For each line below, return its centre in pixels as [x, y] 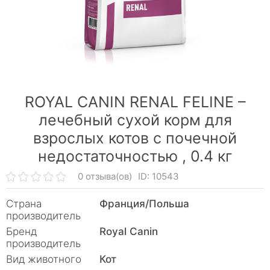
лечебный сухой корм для [135, 120]
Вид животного [44, 259]
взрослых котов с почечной [135, 138]
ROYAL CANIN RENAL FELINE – [135, 102]
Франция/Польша [144, 204]
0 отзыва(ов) [105, 176]
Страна [24, 204]
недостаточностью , [114, 156]
